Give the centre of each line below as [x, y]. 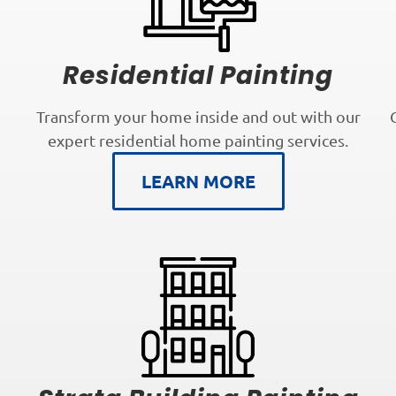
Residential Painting [198, 76]
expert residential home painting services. [198, 141]
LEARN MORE [198, 182]
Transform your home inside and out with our [198, 117]
